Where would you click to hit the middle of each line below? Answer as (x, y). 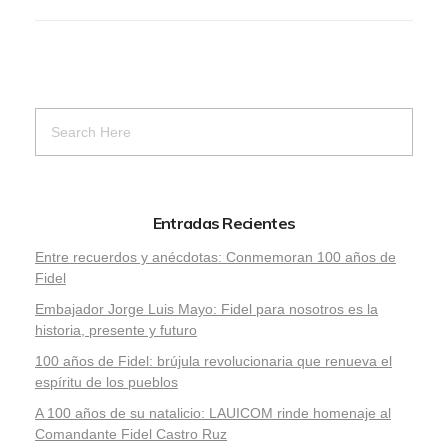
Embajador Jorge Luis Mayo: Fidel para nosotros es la (206, 309)
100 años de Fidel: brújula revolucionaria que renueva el (213, 360)
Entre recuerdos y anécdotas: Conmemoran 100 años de (215, 257)
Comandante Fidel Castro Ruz (131, 433)
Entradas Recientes (224, 223)
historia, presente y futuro (116, 330)
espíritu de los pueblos (106, 381)
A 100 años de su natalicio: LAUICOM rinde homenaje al (213, 412)
